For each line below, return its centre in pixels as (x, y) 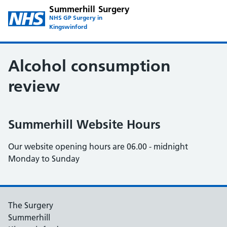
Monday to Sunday (44, 159)
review (34, 86)
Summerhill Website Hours (84, 124)
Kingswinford (68, 27)
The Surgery (31, 205)
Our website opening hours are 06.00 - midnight (98, 146)
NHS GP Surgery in (76, 17)
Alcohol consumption (89, 66)
